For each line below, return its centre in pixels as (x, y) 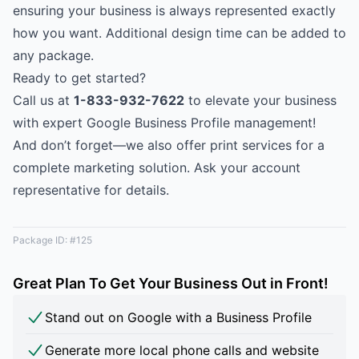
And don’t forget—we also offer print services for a (169, 145)
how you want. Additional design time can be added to (179, 33)
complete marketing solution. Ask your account (157, 168)
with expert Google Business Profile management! (164, 123)
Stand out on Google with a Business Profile (178, 318)
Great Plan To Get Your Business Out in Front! (171, 284)
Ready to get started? (79, 78)
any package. (53, 56)
